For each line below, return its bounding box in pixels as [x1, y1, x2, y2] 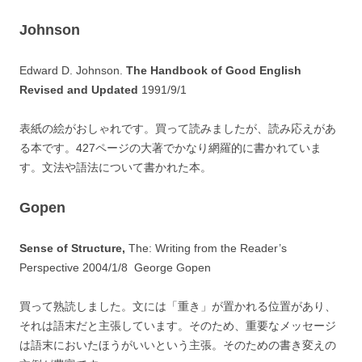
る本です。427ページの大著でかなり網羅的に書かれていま [19, 141, 322, 154]
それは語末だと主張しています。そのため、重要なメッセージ [19, 319, 336, 332]
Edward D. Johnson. [19, 64, 126, 77]
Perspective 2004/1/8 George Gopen [19, 261, 211, 274]
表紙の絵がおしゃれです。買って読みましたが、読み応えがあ [19, 122, 336, 135]
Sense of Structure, [19, 242, 125, 255]
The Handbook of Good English [126, 64, 301, 77]
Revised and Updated [19, 83, 138, 96]
